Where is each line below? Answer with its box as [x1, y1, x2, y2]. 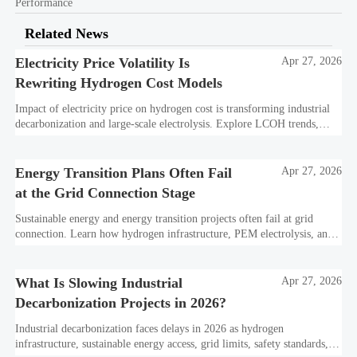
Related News [25, 25, 109, 41]
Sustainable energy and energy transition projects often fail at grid [15, 213, 314, 226]
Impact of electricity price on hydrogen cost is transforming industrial [15, 102, 331, 115]
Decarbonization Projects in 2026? [15, 295, 227, 312]
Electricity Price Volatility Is [15, 54, 190, 71]
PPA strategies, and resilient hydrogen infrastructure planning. [15, 132, 296, 145]
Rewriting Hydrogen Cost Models [15, 74, 223, 91]
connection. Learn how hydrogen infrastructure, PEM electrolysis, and [15, 228, 334, 241]
